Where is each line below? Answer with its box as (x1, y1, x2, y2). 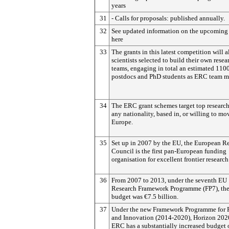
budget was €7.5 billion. (111, 193, 178, 200)
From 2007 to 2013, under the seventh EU (111, 176, 227, 184)
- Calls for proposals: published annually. (111, 14, 225, 22)
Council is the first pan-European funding (111, 147, 226, 155)
